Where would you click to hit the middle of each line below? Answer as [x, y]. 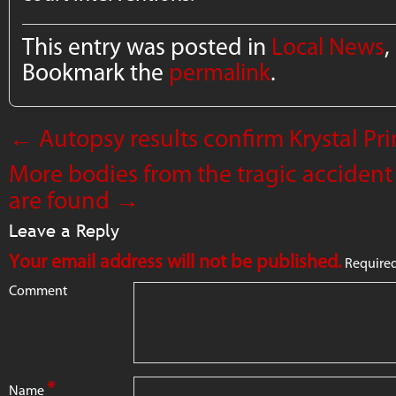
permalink [220, 72]
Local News [328, 46]
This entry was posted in [147, 46]
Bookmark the [96, 72]
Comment [38, 290]
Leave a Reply [64, 230]
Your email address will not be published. [175, 261]
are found [62, 199]
